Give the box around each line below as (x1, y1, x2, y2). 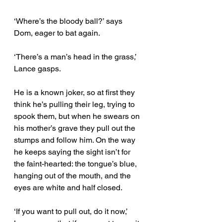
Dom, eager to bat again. (14, 28, 100, 38)
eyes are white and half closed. (14, 183, 124, 193)
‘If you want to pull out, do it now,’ (14, 207, 129, 217)
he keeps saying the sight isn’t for (14, 147, 132, 157)
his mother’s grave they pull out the (14, 123, 137, 133)
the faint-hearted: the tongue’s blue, (14, 159, 139, 169)
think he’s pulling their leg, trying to (14, 100, 137, 110)
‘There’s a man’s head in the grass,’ (14, 52, 138, 62)
